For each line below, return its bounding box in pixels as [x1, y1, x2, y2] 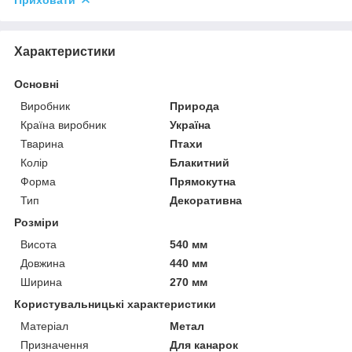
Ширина [20, 275, 62, 288]
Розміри [14, 215, 59, 229]
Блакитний [170, 156, 230, 169]
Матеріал [20, 319, 68, 332]
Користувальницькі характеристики [14, 297, 216, 310]
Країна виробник [20, 118, 106, 131]
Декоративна [170, 193, 243, 207]
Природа [170, 99, 220, 112]
